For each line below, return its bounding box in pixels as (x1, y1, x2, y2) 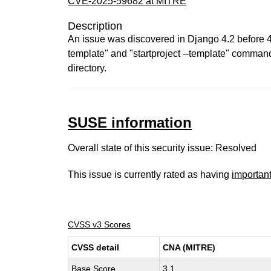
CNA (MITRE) (163, 243, 216, 252)
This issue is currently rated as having (68, 169, 232, 180)
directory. (68, 63, 107, 73)
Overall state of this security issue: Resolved (68, 143, 257, 153)
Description (68, 20, 123, 32)
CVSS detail (71, 243, 120, 252)
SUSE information (68, 114, 192, 131)
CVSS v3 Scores (68, 220, 131, 229)
